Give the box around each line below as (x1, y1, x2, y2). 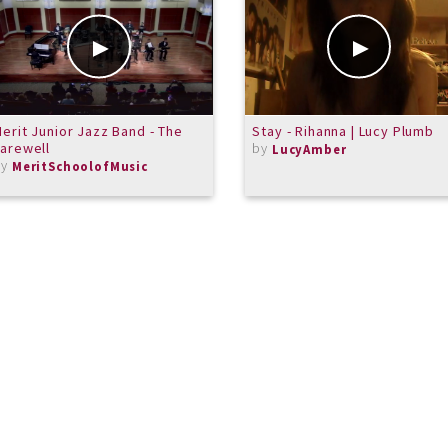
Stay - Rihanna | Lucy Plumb (252, 121, 434, 140)
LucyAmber (271, 140, 347, 157)
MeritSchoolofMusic (11, 157, 148, 174)
